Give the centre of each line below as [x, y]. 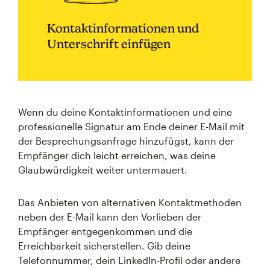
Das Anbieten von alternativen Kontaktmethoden [130, 202]
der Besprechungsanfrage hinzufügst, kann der [126, 141]
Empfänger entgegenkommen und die [105, 231]
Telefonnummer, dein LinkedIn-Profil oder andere [129, 260]
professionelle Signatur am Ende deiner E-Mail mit [131, 126]
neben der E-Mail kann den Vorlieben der [110, 217]
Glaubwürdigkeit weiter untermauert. [103, 170]
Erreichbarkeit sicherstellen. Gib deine [104, 246]
